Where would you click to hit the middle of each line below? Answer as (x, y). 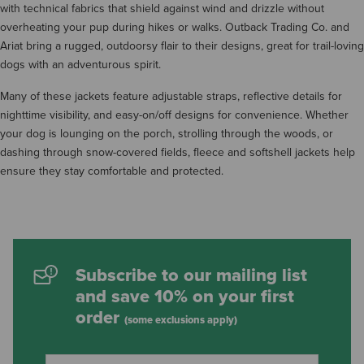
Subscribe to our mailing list (191, 275)
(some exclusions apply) (181, 320)
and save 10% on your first (185, 296)
